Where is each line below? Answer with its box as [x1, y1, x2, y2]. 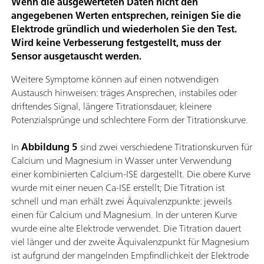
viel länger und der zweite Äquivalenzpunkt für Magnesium [11, 233, 249, 250]
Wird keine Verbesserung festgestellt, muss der [11, 34, 221, 51]
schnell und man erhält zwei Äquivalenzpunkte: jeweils [11, 192, 232, 209]
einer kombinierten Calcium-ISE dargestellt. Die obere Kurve [11, 165, 250, 182]
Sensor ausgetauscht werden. [11, 47, 141, 64]
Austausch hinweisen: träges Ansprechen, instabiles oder [11, 84, 237, 101]
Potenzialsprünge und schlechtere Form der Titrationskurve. [11, 111, 248, 128]
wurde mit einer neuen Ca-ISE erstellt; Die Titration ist [11, 179, 225, 196]
